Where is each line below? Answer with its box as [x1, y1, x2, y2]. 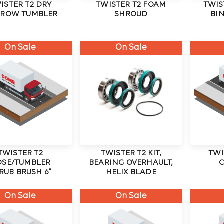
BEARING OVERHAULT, [88, 159, 173, 167]
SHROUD [114, 10, 148, 19]
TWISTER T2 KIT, [100, 149, 161, 158]
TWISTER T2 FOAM [96, 1, 166, 9]
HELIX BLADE [105, 168, 156, 177]
